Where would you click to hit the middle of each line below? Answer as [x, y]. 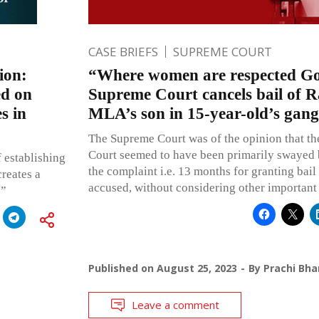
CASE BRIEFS [123, 51]
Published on [122, 268]
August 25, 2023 [197, 268]
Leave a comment [175, 304]
